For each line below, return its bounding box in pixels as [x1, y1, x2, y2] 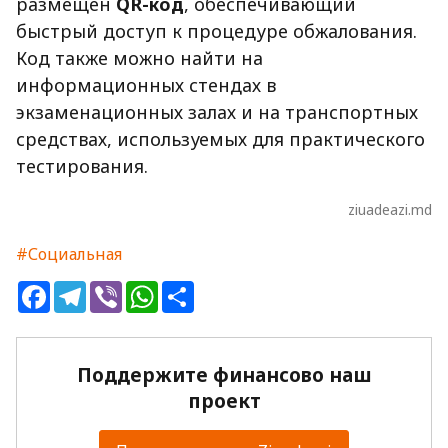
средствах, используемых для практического [16, 127, 425, 152]
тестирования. [16, 154, 148, 179]
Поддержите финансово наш [76, 362, 372, 389]
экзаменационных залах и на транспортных [16, 100, 418, 125]
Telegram [86, 278, 158, 301]
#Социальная [16, 243, 122, 266]
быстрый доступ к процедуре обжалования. [16, 19, 417, 44]
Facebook [50, 278, 120, 301]
